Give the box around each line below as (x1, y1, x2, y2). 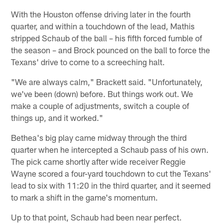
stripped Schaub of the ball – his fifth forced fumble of (11, 32, 203, 43)
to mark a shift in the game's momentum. (11, 192, 158, 202)
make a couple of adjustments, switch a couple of (11, 100, 190, 111)
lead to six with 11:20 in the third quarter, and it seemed (11, 180, 211, 190)
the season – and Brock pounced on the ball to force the (11, 44, 211, 55)
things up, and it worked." (11, 112, 104, 122)
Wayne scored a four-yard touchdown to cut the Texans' (11, 168, 212, 178)
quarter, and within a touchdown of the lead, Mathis (11, 20, 195, 31)
